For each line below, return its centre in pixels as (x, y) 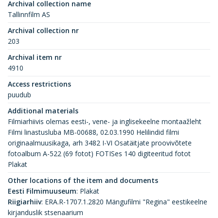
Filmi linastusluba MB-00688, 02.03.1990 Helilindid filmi (93, 132)
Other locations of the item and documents (83, 181)
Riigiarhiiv (25, 202)
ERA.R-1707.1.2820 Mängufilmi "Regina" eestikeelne (126, 202)
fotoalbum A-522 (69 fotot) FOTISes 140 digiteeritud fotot (99, 154)
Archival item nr (35, 57)
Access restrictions (39, 84)
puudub (19, 95)
